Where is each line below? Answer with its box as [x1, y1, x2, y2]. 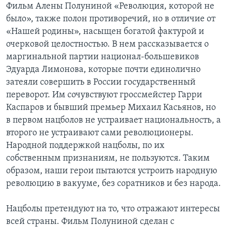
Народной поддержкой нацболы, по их [6, 140, 165, 150]
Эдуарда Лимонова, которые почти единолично [6, 64, 201, 74]
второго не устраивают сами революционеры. [6, 128, 194, 138]
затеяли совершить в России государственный [6, 77, 196, 87]
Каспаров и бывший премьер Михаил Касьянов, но [6, 102, 216, 112]
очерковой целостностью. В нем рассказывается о [6, 39, 209, 49]
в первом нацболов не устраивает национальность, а [6, 115, 221, 125]
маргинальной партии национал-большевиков [6, 52, 199, 62]
